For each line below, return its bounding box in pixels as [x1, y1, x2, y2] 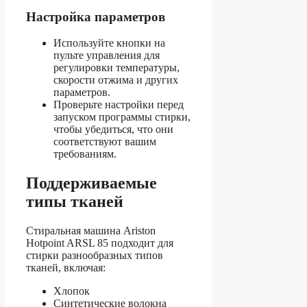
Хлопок [53, 285, 90, 297]
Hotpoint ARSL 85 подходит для [26, 237, 173, 249]
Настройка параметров [26, 9, 165, 24]
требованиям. [53, 148, 116, 160]
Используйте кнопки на [53, 37, 165, 49]
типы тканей [26, 193, 123, 211]
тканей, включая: [26, 262, 106, 274]
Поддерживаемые [26, 174, 157, 193]
